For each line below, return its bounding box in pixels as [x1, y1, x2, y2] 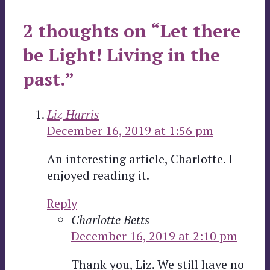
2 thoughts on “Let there [23, 19, 240, 43]
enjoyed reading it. [47, 167, 149, 184]
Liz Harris [47, 106, 99, 123]
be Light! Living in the [23, 43, 220, 67]
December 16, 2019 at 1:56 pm [47, 122, 213, 139]
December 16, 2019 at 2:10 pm [71, 228, 237, 245]
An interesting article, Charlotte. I [47, 151, 233, 168]
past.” [23, 67, 74, 92]
